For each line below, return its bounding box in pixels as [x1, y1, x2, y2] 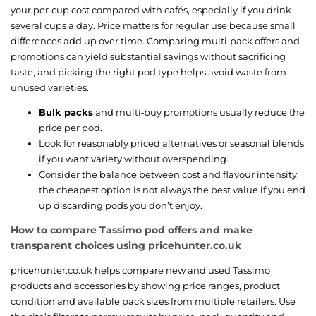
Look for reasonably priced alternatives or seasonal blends [39, 137, 304, 149]
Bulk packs [39, 106, 93, 118]
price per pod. [39, 121, 102, 133]
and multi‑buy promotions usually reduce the [93, 106, 305, 118]
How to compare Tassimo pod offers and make [11, 223, 253, 236]
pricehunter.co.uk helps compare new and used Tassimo [11, 264, 270, 276]
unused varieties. [11, 81, 89, 93]
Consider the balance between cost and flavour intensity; [39, 168, 299, 180]
